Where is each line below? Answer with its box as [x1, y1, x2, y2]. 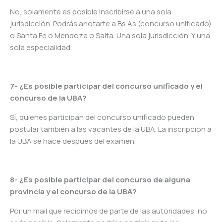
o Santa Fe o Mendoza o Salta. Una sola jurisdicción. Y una [10, 30, 210, 41]
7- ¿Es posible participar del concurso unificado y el [10, 81, 203, 92]
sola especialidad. [10, 42, 72, 53]
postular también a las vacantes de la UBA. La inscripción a [10, 124, 212, 135]
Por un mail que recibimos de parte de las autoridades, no [10, 206, 207, 217]
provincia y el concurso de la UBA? [10, 186, 137, 197]
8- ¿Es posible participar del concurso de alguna [10, 174, 190, 185]
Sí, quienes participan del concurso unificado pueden [10, 112, 194, 123]
